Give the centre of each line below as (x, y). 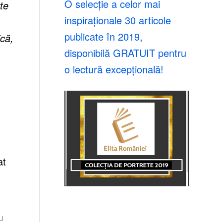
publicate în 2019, (103, 36)
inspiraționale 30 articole (117, 20)
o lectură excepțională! (114, 69)
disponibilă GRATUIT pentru (125, 53)
